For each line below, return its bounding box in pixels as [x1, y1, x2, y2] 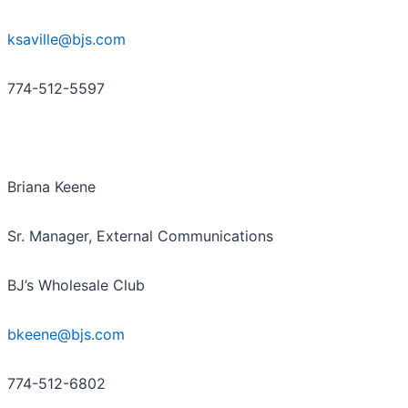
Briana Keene [7, 178, 96, 197]
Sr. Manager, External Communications [7, 227, 273, 246]
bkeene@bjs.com [7, 325, 125, 344]
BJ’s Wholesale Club [7, 276, 145, 295]
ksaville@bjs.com [7, 30, 126, 49]
